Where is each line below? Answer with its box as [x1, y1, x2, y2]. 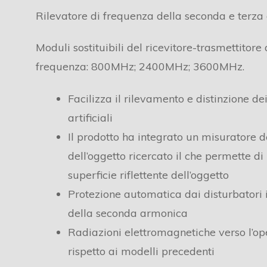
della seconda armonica [67, 206, 188, 220]
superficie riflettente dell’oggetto [67, 167, 229, 182]
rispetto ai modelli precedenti [67, 244, 215, 258]
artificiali [67, 110, 113, 125]
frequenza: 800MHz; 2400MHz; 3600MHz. [35, 60, 244, 74]
